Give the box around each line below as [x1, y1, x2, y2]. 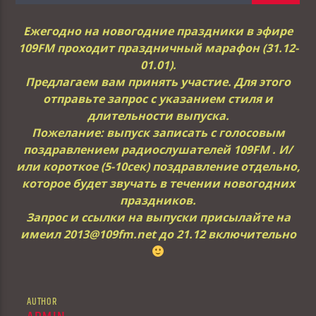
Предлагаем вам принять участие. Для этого [25, 73, 291, 90]
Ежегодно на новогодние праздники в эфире [23, 23, 293, 39]
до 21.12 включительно [158, 226, 296, 242]
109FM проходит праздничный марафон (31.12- [18, 39, 298, 56]
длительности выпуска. [87, 107, 229, 123]
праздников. [120, 192, 196, 208]
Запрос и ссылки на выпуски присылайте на [25, 209, 291, 225]
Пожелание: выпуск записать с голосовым [31, 124, 285, 140]
